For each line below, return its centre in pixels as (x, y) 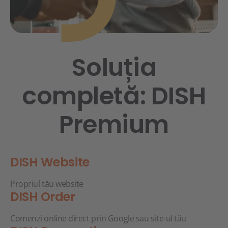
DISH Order (43, 197)
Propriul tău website (47, 184)
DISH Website (50, 162)
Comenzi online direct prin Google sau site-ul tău (98, 218)
